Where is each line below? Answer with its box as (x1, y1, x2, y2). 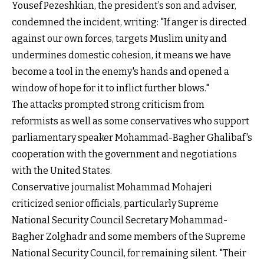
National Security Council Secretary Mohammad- (12, 214, 227, 226)
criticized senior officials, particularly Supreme (12, 197, 219, 209)
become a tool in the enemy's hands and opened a (12, 65, 229, 77)
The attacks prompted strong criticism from (12, 98, 204, 110)
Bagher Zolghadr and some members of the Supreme (12, 230, 246, 242)
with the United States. (12, 164, 112, 176)
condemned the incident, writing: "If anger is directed (12, 16, 247, 28)
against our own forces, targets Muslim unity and (12, 32, 227, 44)
